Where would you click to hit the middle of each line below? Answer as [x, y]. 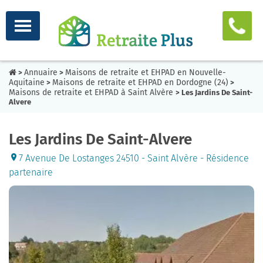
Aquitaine [27, 82]
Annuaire [41, 73]
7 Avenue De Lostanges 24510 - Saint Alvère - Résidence [134, 158]
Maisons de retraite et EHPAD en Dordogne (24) [140, 82]
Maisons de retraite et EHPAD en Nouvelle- [146, 73]
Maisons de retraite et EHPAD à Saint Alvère [92, 92]
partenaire [31, 172]
